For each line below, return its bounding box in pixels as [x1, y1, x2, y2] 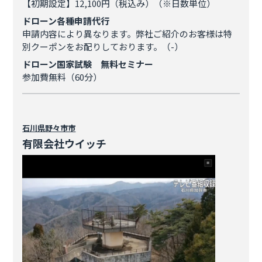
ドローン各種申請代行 [22, 15, 110, 27]
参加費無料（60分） [22, 71, 102, 83]
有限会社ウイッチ [22, 136, 107, 151]
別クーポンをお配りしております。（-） [22, 40, 184, 53]
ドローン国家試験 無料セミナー [22, 58, 154, 70]
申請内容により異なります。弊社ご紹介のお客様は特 [22, 27, 233, 40]
